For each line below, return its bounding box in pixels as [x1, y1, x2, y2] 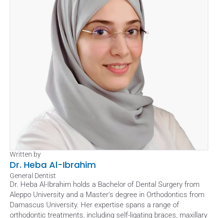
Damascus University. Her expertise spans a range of [10, 200, 179, 209]
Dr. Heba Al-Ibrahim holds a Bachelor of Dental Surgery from [10, 180, 200, 189]
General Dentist [10, 172, 56, 180]
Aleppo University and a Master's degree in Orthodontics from [10, 190, 204, 199]
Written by [10, 150, 41, 158]
